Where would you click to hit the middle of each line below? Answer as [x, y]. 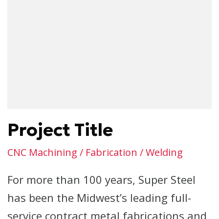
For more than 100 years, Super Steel [101, 179]
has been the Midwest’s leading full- [99, 197]
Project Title [60, 130]
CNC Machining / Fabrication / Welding [95, 152]
